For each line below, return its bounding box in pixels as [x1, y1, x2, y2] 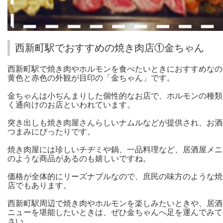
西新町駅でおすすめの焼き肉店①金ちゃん [15, 42, 204, 54]
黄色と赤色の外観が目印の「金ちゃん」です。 [7, 74, 175, 83]
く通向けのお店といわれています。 [7, 101, 135, 110]
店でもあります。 [7, 181, 71, 190]
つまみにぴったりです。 [7, 127, 95, 136]
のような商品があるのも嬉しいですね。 [7, 154, 151, 163]
